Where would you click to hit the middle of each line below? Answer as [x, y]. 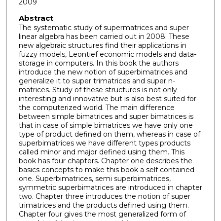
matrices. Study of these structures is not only [98, 90]
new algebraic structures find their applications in [102, 45]
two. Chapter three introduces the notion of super [104, 196]
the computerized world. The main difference [96, 107]
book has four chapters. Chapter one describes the [105, 161]
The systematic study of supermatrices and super [104, 27]
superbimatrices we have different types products [104, 143]
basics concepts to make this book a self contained [106, 169]
